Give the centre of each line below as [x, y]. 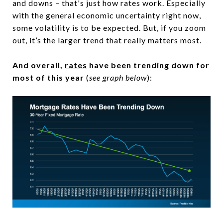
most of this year [49, 77]
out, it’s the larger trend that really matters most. [107, 40]
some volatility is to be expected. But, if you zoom [109, 28]
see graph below [118, 77]
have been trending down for [148, 65]
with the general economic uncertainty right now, [107, 15]
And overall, [39, 65]
